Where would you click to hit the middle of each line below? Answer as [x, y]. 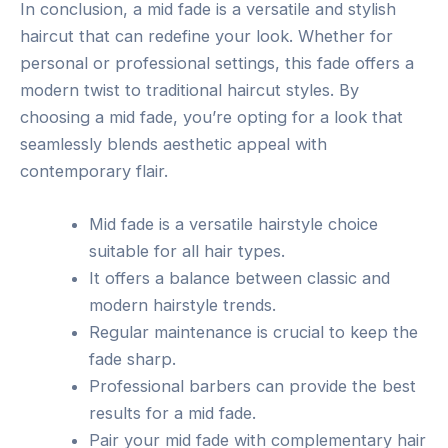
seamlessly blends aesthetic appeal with [173, 143]
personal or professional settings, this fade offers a [217, 62]
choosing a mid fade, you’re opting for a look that [211, 116]
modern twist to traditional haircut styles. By [189, 89]
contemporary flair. [94, 170]
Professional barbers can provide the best [253, 385]
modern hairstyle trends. [183, 304]
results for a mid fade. [173, 412]
